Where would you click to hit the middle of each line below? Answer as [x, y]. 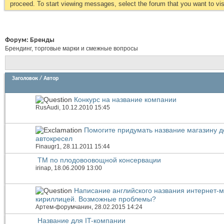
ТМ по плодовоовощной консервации [99, 160]
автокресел [54, 138]
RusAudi [47, 108]
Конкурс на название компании [125, 100]
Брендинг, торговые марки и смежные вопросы [71, 48]
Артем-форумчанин [63, 207]
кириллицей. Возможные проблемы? [96, 199]
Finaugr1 [48, 146]
